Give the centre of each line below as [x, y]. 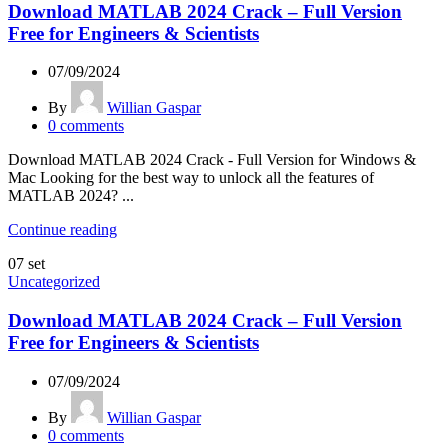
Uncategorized [54, 282]
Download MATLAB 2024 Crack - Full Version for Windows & [212, 160]
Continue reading [62, 230]
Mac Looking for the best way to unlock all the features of [191, 178]
